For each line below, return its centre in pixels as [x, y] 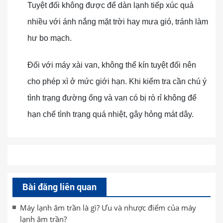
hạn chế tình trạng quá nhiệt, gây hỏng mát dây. [111, 114]
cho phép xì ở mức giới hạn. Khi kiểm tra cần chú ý [117, 81]
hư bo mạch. [50, 38]
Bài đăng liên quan [59, 187]
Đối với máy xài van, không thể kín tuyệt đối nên [112, 65]
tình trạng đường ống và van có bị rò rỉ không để [112, 98]
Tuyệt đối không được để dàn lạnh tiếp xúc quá [111, 5]
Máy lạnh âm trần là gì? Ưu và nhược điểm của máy [108, 208]
